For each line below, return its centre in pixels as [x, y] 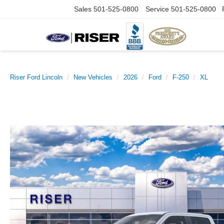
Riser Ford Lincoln [36, 77]
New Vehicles [93, 77]
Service [157, 9]
